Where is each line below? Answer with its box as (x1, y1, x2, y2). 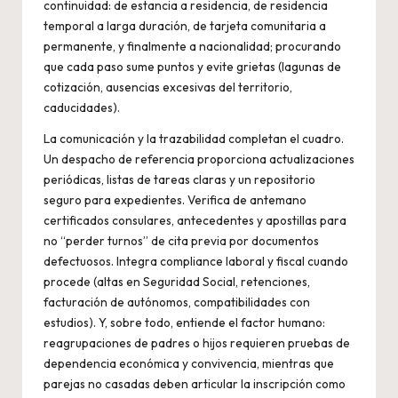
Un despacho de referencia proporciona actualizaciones (44, 151, 354, 168)
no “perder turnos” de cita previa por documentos (44, 233, 319, 250)
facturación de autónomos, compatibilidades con (44, 294, 310, 311)
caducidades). (44, 99, 120, 116)
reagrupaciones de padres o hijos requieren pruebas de (44, 335, 350, 352)
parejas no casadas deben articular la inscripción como (44, 376, 346, 393)
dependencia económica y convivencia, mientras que (44, 355, 334, 372)
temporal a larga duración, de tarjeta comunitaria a (44, 18, 326, 35)
